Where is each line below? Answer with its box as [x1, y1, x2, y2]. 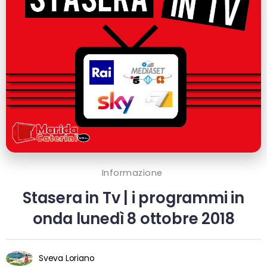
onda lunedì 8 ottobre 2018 [32, 207, 235, 229]
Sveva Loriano [39, 252, 95, 264]
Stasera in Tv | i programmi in [23, 187, 244, 209]
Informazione [101, 166, 163, 179]
